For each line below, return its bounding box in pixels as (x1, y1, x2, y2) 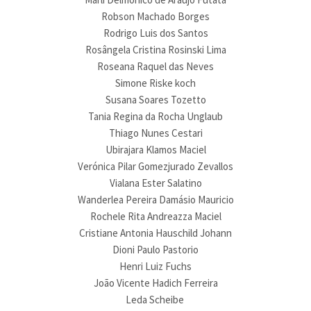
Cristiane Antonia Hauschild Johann (79, 226, 232, 239)
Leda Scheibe (125, 293, 186, 306)
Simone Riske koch (115, 76, 196, 90)
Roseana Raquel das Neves (97, 60, 214, 73)
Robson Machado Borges (101, 10, 210, 23)
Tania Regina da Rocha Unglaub (88, 110, 223, 123)
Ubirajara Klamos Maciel (105, 143, 206, 156)
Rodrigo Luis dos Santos (103, 26, 208, 40)
